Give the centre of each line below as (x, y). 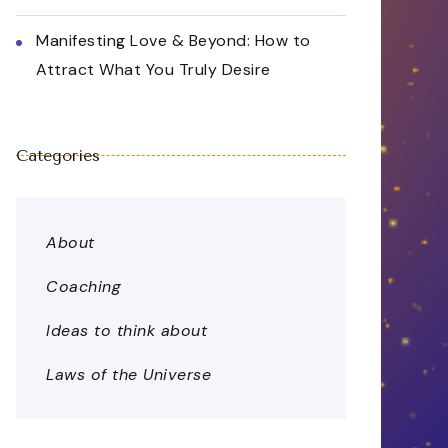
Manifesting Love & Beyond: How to (173, 40)
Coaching (83, 286)
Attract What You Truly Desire (153, 69)
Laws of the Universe (128, 374)
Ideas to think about (126, 330)
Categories (58, 155)
